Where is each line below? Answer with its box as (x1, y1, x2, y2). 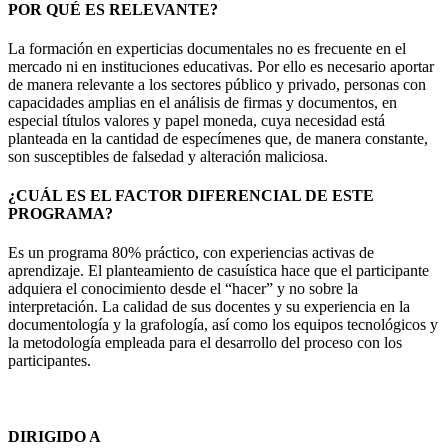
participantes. (8, 352, 91, 370)
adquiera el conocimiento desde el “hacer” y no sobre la (8, 280, 358, 298)
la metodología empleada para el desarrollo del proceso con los (8, 334, 402, 352)
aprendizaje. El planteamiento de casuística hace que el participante (8, 262, 429, 280)
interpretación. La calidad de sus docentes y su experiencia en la (8, 298, 410, 316)
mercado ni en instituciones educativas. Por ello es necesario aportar (8, 57, 434, 75)
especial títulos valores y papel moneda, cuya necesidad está (8, 111, 385, 129)
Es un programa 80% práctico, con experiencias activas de (8, 244, 374, 262)
